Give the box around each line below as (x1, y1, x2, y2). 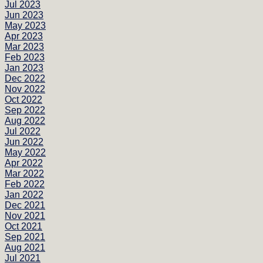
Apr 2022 (5, 157, 43, 168)
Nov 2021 (5, 210, 45, 221)
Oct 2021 (5, 221, 42, 231)
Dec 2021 (5, 200, 45, 210)
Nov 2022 (5, 83, 45, 94)
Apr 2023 (5, 31, 43, 41)
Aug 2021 (5, 242, 45, 252)
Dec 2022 (5, 73, 45, 83)
